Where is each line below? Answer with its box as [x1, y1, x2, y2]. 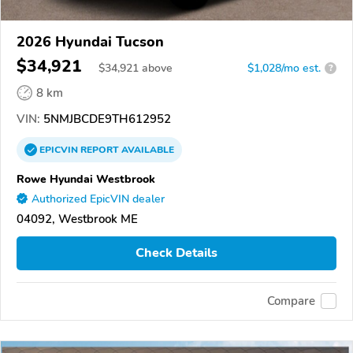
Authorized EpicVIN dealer [32, 191, 165, 206]
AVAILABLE [119, 143, 174, 156]
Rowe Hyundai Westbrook [17, 170, 155, 187]
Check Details [136, 244, 217, 262]
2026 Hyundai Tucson [17, 32, 164, 51]
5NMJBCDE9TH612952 [40, 110, 171, 127]
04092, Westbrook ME [17, 210, 138, 227]
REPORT [80, 143, 119, 156]
